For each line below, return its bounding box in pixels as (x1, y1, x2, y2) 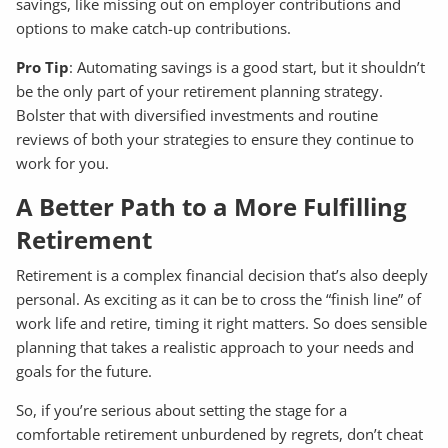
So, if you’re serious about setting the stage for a (16, 400, 348, 421)
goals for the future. (16, 361, 153, 382)
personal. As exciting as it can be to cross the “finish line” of (16, 289, 422, 310)
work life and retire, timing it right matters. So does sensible (16, 313, 428, 334)
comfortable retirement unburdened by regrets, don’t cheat (16, 424, 424, 445)
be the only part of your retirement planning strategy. (16, 80, 384, 101)
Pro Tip (16, 56, 70, 77)
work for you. (16, 152, 110, 173)
